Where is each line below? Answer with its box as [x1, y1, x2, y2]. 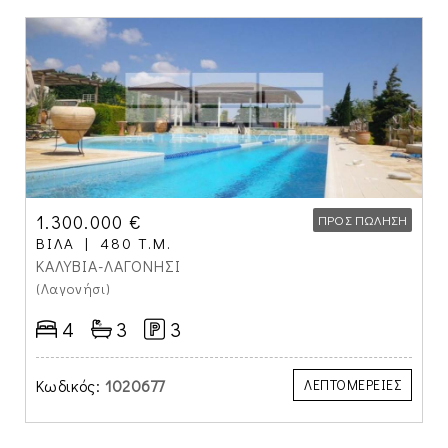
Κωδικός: [36, 375, 101, 396]
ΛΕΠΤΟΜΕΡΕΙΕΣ [304, 375, 401, 394]
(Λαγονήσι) [36, 279, 115, 298]
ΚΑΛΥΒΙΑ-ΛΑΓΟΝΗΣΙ [36, 255, 181, 276]
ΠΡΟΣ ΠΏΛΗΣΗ [317, 211, 407, 228]
